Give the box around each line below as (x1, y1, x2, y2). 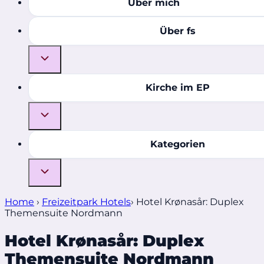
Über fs (159, 25, 196, 37)
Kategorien (150, 138, 205, 150)
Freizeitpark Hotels (42, 196, 131, 207)
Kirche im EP (145, 82, 210, 94)
